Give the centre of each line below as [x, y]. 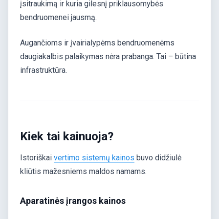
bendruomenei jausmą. [58, 17]
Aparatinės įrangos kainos [73, 200]
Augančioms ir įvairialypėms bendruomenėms [97, 43]
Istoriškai [37, 158]
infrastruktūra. [44, 70]
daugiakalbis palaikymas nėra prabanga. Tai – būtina [108, 56]
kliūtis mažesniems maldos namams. [83, 172]
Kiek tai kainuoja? [67, 137]
